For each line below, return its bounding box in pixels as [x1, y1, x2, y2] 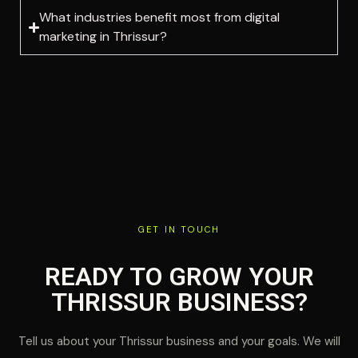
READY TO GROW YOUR [44, 261, 314, 292]
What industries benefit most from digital [39, 9, 280, 26]
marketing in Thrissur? [39, 28, 168, 46]
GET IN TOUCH [137, 224, 221, 236]
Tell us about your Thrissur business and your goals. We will [18, 332, 340, 349]
